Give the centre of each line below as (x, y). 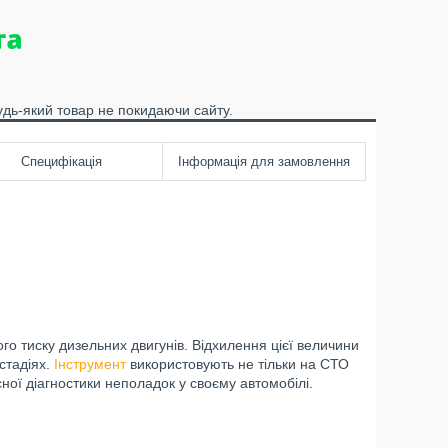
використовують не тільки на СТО (237, 364)
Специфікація (61, 161)
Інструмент (90, 364)
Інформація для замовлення (264, 161)
